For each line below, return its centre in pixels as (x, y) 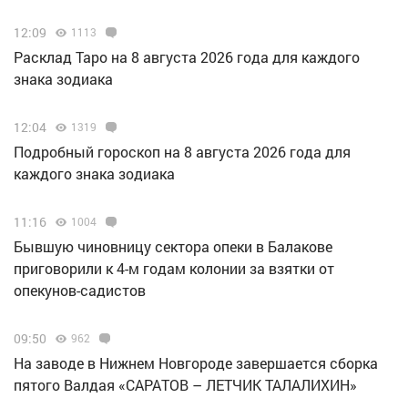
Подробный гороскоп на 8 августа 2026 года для (182, 152)
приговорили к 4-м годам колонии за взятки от (174, 269)
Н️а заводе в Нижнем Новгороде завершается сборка (196, 363)
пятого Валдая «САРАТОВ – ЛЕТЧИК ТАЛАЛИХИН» (185, 385)
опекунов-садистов (80, 291)
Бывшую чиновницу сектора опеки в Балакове (173, 247)
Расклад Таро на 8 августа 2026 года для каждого (187, 57)
